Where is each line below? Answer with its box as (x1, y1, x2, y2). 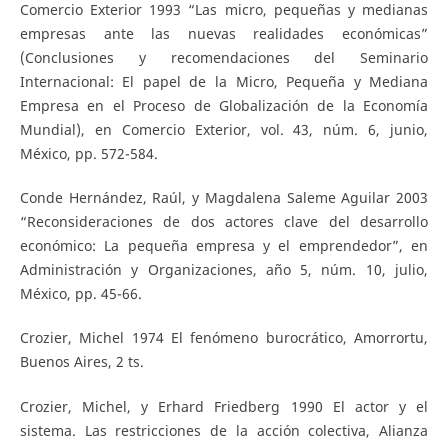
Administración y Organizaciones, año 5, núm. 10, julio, (19, 260, 429, 280)
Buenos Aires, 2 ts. (19, 352, 144, 372)
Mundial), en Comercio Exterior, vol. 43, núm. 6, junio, (19, 120, 429, 140)
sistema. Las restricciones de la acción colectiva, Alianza (19, 420, 429, 440)
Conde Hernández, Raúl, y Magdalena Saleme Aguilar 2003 (19, 188, 429, 208)
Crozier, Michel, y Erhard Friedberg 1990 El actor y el (19, 396, 429, 416)
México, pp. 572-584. (19, 144, 158, 164)
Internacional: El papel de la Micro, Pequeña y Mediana (19, 72, 429, 92)
